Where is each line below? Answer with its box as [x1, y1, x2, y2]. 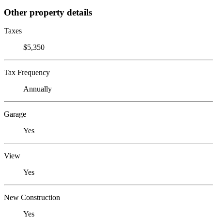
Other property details [4, 7, 92, 17]
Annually [23, 85, 52, 93]
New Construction [4, 193, 60, 202]
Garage [4, 110, 26, 119]
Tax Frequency [4, 68, 50, 77]
